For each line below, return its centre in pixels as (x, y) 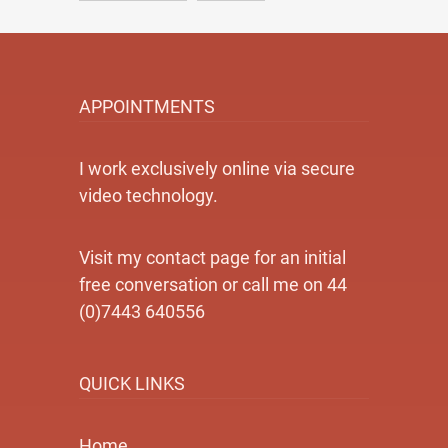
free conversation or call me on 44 (213, 284)
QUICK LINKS (132, 383)
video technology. (148, 195)
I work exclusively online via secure (217, 168)
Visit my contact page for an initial (212, 257)
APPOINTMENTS (147, 106)
